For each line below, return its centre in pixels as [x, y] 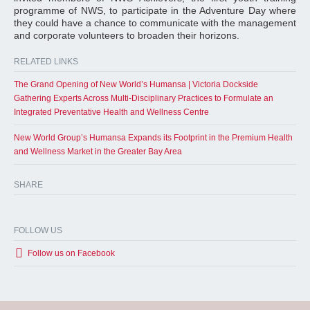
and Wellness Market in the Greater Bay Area [98, 152]
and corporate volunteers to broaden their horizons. [127, 35]
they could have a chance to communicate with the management [155, 23]
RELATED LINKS [46, 62]
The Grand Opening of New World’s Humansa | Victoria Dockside [136, 84]
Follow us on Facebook [71, 253]
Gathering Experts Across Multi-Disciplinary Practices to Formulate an [144, 98]
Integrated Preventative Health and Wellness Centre [111, 112]
